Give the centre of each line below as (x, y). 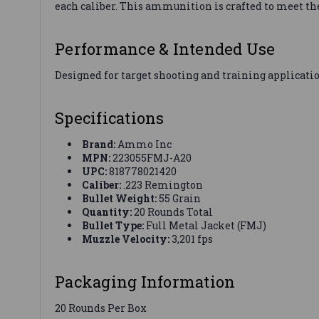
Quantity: (107, 211)
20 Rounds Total (173, 211)
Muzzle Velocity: (126, 239)
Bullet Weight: (120, 198)
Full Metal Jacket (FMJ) (205, 225)
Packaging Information (145, 281)
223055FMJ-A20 (151, 157)
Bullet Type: (113, 225)
